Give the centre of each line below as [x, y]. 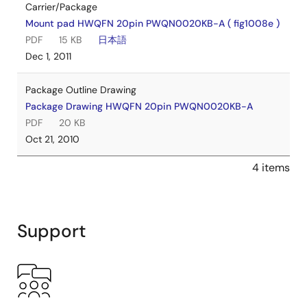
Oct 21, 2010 [52, 139]
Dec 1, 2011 [48, 56]
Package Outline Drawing [81, 90]
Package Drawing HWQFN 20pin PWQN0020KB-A [139, 106]
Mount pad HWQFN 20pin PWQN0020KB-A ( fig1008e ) [152, 23]
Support [52, 231]
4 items [271, 168]
